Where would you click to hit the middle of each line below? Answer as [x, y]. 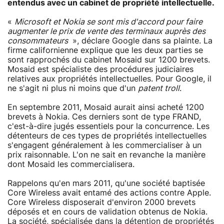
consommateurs [39, 41]
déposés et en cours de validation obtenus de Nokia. [107, 212]
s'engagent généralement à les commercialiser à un [104, 145]
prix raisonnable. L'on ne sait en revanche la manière [106, 155]
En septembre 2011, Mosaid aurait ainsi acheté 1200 [106, 107]
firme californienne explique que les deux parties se [105, 50]
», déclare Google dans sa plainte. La [141, 41]
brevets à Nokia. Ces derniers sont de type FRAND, [104, 117]
